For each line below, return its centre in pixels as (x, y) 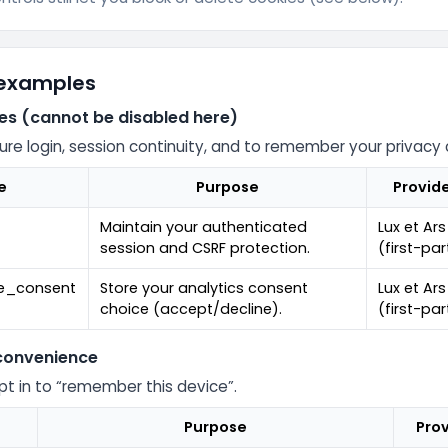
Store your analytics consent (204, 288)
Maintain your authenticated (204, 227)
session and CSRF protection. (205, 248)
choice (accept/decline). (191, 309)
